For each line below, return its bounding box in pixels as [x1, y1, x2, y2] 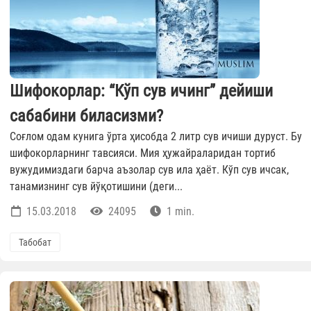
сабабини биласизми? [10, 106, 163, 126]
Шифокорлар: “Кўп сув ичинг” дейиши [10, 81, 273, 101]
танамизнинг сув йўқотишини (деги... [10, 180, 183, 194]
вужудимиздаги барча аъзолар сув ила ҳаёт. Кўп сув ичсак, [10, 163, 289, 177]
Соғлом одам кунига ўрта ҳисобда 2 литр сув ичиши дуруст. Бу [10, 130, 302, 144]
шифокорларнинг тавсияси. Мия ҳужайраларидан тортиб [10, 146, 276, 160]
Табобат [19, 237, 51, 249]
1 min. [164, 205, 194, 219]
